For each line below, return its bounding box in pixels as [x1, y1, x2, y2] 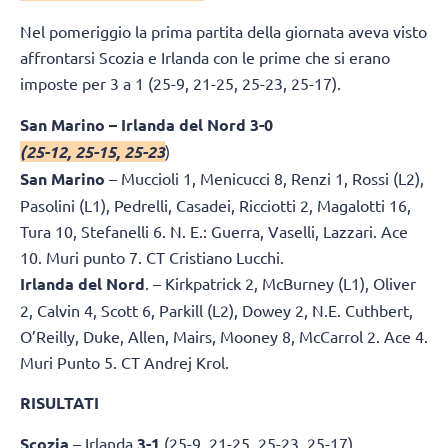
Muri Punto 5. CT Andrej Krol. [20, 351, 229, 372]
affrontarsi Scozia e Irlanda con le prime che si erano [20, 47, 390, 68]
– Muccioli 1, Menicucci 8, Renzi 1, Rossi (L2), [105, 167, 424, 188]
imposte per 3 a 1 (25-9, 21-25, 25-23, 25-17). [20, 73, 341, 94]
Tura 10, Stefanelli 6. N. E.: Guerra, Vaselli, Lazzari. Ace [20, 220, 408, 241]
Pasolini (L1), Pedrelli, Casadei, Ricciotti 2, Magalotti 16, [20, 194, 411, 215]
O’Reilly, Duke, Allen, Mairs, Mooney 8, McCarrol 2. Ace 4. [20, 325, 428, 346]
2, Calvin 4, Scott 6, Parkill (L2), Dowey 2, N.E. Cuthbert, [20, 299, 413, 320]
